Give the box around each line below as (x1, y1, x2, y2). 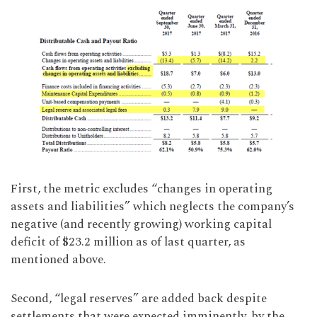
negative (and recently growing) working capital (11, 214, 272, 234)
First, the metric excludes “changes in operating (11, 179, 272, 198)
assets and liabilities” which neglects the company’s (11, 197, 294, 216)
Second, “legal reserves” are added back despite (11, 289, 267, 308)
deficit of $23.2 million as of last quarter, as (11, 232, 246, 251)
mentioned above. (11, 250, 106, 269)
